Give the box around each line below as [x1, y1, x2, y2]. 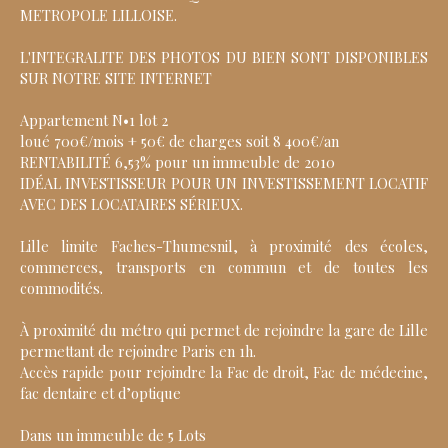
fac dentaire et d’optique [20, 383, 181, 404]
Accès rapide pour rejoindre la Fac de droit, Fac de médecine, [20, 362, 428, 383]
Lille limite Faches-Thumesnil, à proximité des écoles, [20, 236, 428, 257]
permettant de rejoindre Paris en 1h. [20, 341, 256, 362]
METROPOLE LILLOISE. [20, 5, 177, 26]
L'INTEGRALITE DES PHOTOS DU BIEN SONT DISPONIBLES [20, 47, 428, 68]
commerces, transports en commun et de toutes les [20, 257, 428, 278]
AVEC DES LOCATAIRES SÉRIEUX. [20, 194, 243, 215]
